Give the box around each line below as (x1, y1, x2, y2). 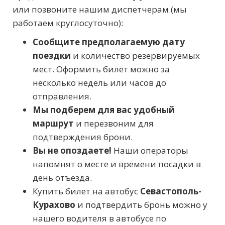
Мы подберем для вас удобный (33, 104, 175, 116)
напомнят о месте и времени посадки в (33, 158, 201, 170)
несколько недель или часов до (33, 77, 166, 89)
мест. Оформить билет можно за (33, 63, 170, 75)
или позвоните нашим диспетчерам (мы (13, 4, 187, 16)
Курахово (33, 199, 75, 211)
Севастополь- (140, 185, 201, 197)
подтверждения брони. (33, 131, 133, 143)
